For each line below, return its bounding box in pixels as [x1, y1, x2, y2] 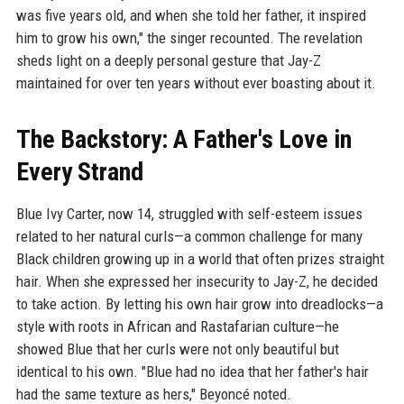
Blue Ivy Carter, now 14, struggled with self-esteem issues [15, 205, 363, 224]
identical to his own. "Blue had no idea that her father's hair [15, 363, 369, 381]
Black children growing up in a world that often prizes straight [15, 250, 384, 269]
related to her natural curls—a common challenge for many [15, 227, 363, 246]
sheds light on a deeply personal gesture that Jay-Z [15, 51, 321, 70]
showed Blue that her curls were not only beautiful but [15, 340, 339, 359]
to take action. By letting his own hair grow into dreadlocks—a [15, 295, 383, 314]
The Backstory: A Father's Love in [15, 124, 352, 155]
